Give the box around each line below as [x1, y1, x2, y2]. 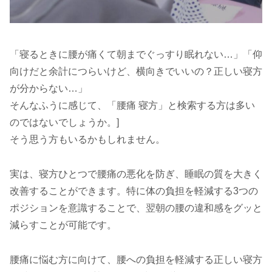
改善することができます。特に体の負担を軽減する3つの [10, 185, 258, 196]
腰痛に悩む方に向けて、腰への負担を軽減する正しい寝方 [10, 254, 262, 265]
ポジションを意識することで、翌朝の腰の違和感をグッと [10, 202, 262, 213]
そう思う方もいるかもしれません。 [10, 134, 165, 145]
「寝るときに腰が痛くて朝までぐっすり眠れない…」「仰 [10, 49, 262, 60]
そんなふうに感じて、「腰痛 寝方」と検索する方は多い [10, 100, 255, 111]
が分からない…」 [10, 83, 87, 94]
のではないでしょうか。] [10, 117, 119, 128]
